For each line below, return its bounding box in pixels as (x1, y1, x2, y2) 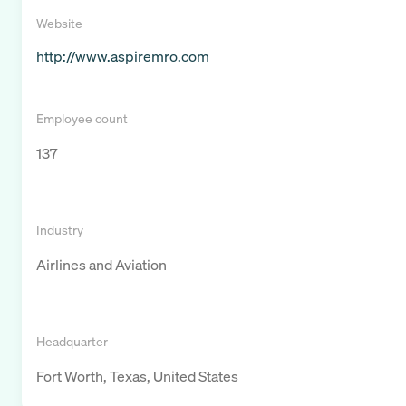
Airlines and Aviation (36, 255, 167, 275)
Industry (36, 221, 83, 239)
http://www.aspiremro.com (36, 46, 209, 67)
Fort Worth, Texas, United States (36, 366, 238, 387)
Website (36, 14, 82, 33)
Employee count (36, 110, 128, 128)
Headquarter (36, 333, 108, 351)
